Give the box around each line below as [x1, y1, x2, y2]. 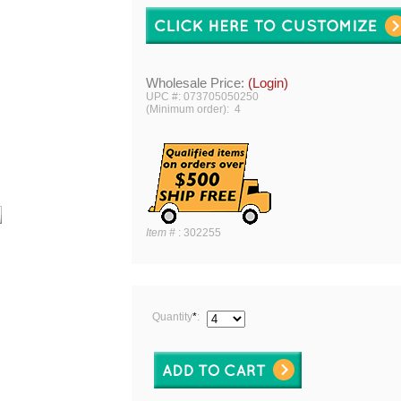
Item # [146, 226, 178, 239]
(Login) [248, 75, 288, 90]
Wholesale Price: [146, 75, 248, 90]
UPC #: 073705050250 [146, 90, 259, 103]
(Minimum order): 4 [146, 103, 241, 115]
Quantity [149, 311, 192, 323]
